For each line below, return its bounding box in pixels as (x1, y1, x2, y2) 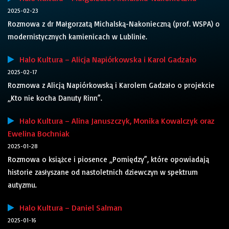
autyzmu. (8, 180, 37, 190)
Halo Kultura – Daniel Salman (14, 202, 122, 213)
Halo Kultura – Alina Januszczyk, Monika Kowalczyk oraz (14, 116, 215, 126)
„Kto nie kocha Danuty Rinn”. (8, 93, 102, 103)
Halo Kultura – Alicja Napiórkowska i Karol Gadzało (14, 54, 196, 65)
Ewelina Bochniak (8, 128, 70, 139)
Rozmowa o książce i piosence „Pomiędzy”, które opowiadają (8, 154, 209, 165)
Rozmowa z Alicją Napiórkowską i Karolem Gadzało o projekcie (8, 80, 215, 90)
